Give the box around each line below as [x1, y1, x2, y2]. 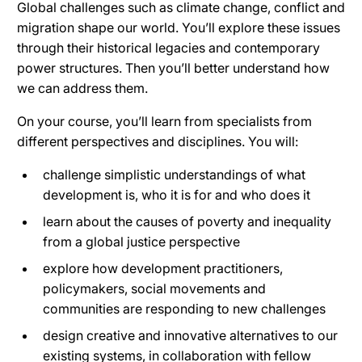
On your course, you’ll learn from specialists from [17, 112, 312, 129]
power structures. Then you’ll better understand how [17, 59, 330, 76]
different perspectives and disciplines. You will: [17, 133, 298, 149]
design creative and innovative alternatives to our [43, 326, 338, 343]
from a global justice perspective [43, 233, 240, 250]
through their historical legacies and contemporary [17, 39, 320, 56]
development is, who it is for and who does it [43, 186, 310, 203]
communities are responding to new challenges [43, 300, 326, 317]
